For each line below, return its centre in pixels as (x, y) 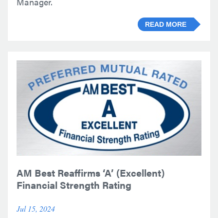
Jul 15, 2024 (36, 209)
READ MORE (166, 24)
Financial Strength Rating (74, 184)
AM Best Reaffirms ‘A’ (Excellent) (91, 172)
